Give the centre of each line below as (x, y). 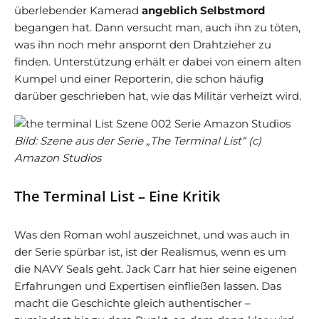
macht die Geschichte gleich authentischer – (132, 303)
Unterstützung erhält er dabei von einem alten (176, 61)
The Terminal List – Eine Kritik (117, 196)
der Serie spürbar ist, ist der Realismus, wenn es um (150, 251)
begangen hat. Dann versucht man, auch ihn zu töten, (157, 27)
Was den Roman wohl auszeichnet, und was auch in (152, 234)
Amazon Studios (58, 157)
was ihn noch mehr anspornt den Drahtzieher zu (143, 44)
